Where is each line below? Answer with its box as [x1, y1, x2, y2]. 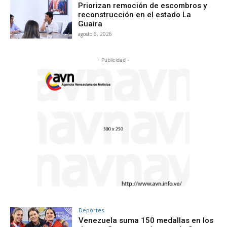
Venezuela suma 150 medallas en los [79, 216, 214, 225]
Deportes [79, 206, 104, 214]
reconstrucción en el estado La [78, 10, 192, 19]
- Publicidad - [97, 57, 130, 63]
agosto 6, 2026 [78, 30, 112, 37]
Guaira [78, 19, 103, 28]
